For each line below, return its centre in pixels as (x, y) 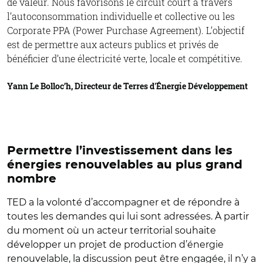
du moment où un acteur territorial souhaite (112, 231)
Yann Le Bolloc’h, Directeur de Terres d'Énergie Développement (127, 86)
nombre (32, 179)
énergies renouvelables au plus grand (125, 165)
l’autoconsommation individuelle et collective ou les (121, 16)
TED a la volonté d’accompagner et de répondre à (123, 203)
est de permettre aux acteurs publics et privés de (113, 45)
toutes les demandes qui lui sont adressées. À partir (128, 217)
